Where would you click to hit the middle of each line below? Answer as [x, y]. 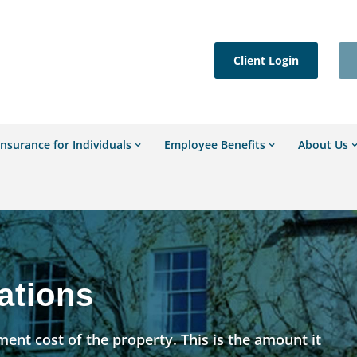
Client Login [266, 60]
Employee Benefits [215, 145]
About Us [324, 145]
